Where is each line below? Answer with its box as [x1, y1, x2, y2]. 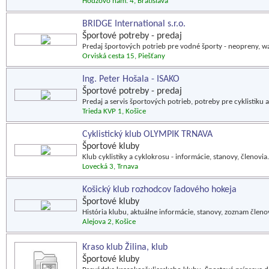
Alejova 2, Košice [82, 218, 136, 226]
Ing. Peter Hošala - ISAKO [82, 74, 180, 84]
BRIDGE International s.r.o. [82, 19, 186, 29]
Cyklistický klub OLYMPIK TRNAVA [82, 130, 213, 139]
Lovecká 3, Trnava [82, 163, 138, 171]
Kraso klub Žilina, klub [82, 243, 168, 252]
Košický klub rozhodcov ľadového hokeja [82, 185, 237, 195]
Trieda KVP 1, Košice [82, 107, 146, 115]
